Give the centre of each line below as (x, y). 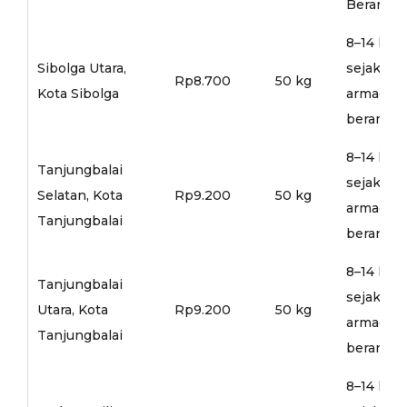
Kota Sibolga (78, 93)
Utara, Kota (72, 309)
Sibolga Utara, (81, 68)
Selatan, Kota (79, 195)
